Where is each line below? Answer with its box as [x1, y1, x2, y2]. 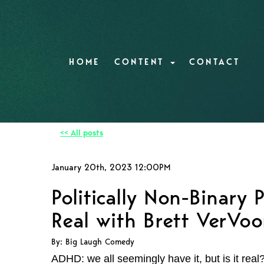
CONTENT [114, 57, 169, 67]
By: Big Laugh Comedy [51, 237, 134, 246]
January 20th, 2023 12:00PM [51, 162, 171, 173]
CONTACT [189, 57, 240, 67]
